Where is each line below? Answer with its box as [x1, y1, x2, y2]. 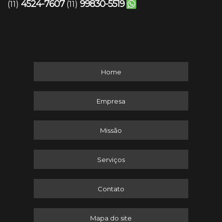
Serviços [97, 156, 125, 164]
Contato [98, 185, 124, 193]
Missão [100, 126, 122, 135]
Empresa [97, 97, 125, 106]
